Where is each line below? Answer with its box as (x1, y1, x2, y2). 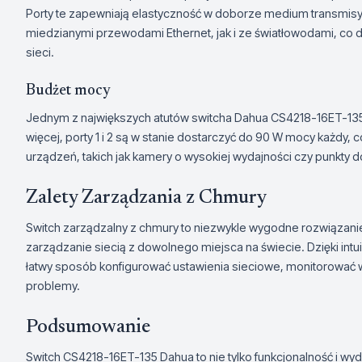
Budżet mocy (26, 83, 111, 99)
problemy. (26, 279, 80, 293)
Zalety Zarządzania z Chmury (26, 188, 267, 208)
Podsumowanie (26, 318, 150, 337)
